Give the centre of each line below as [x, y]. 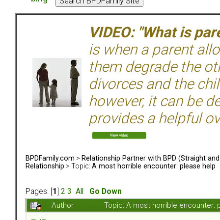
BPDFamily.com [50, 158]
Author [63, 206]
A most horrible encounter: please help [154, 166]
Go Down [106, 192]
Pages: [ [39, 192]
